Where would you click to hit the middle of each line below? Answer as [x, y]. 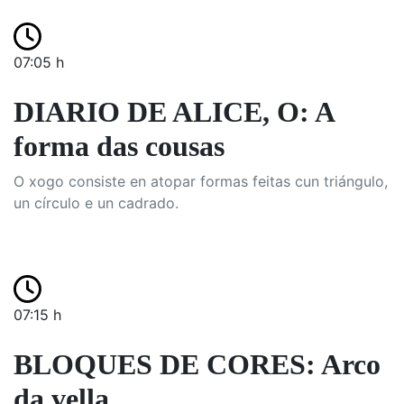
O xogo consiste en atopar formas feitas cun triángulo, [201, 181]
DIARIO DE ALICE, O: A [174, 112]
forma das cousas [119, 146]
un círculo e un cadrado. [96, 203]
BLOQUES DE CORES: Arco [197, 364]
